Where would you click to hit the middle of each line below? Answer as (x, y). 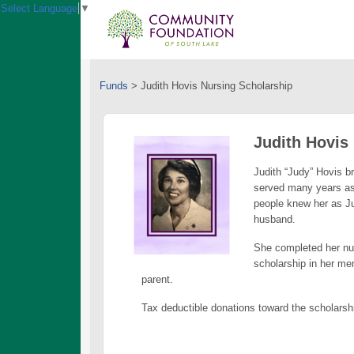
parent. (157, 279)
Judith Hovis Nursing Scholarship (217, 86)
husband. (275, 219)
